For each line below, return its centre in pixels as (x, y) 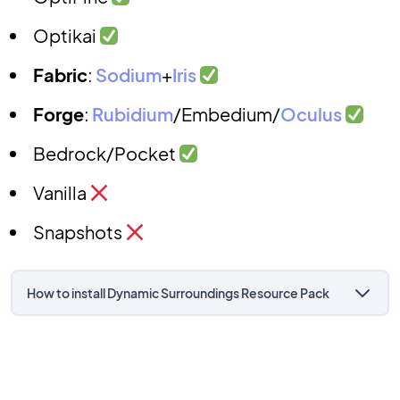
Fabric (60, 75)
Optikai (66, 35)
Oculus (311, 114)
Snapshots (79, 232)
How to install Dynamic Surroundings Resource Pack (178, 293)
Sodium (129, 75)
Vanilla (61, 192)
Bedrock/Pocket (106, 153)
